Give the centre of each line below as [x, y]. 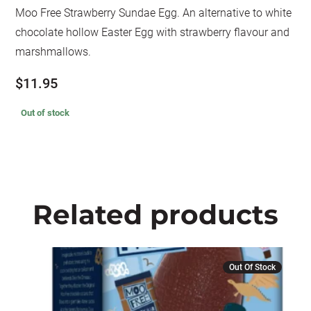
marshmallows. [53, 52]
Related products [155, 215]
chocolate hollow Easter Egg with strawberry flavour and [153, 32]
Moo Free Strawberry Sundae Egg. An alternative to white [154, 13]
